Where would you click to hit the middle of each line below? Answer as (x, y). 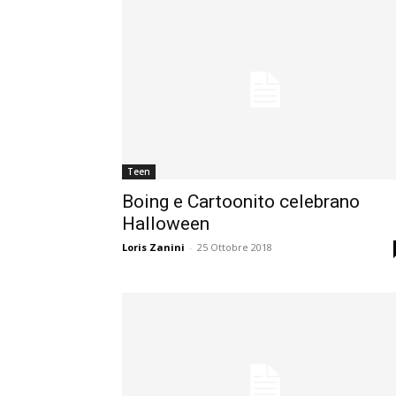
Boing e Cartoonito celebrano (241, 202)
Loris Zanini (153, 247)
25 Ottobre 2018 (235, 247)
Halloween (166, 224)
